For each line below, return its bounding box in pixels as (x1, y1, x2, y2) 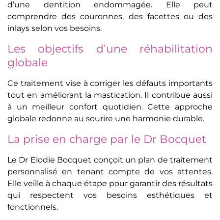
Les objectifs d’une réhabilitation (7, 42, 213, 56)
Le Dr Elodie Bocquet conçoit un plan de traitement (7, 155, 213, 165)
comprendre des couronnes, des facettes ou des (7, 12, 213, 22)
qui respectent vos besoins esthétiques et (7, 191, 213, 200)
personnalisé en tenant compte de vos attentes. (7, 167, 213, 177)
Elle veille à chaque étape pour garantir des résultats (7, 179, 213, 189)
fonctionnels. (7, 202, 58, 212)
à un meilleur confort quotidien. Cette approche (7, 102, 213, 112)
